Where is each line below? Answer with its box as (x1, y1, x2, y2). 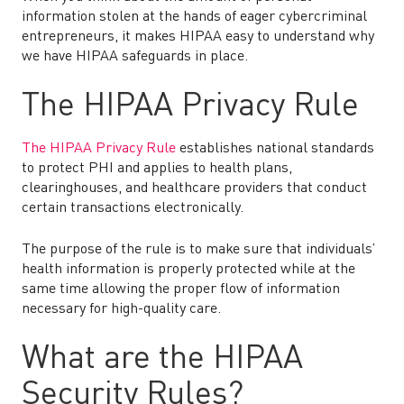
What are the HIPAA (22, 343, 303, 375)
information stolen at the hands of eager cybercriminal (22, 10, 367, 24)
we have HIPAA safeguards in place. (22, 50, 248, 64)
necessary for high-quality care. (22, 302, 225, 317)
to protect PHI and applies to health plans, (22, 161, 292, 176)
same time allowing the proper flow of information (22, 282, 340, 297)
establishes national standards (176, 142, 374, 156)
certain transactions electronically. (22, 201, 243, 216)
